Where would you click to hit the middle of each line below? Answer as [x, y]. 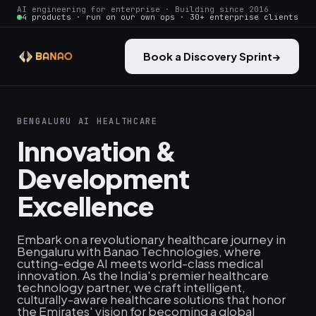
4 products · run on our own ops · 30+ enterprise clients [160, 17]
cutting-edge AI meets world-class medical [140, 263]
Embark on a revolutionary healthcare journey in [151, 239]
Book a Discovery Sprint [208, 56]
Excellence [86, 206]
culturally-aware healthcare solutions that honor [151, 299]
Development [103, 178]
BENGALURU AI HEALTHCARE [87, 121]
